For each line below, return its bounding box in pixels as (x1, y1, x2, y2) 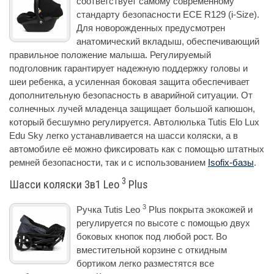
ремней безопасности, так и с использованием (9, 157, 208, 168)
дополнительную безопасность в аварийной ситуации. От (9, 89, 253, 100)
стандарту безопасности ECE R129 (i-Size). (76, 9, 259, 20)
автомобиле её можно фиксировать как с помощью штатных (9, 143, 264, 154)
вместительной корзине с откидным (76, 244, 227, 255)
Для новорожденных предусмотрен (76, 22, 225, 33)
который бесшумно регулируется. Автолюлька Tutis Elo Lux (9, 116, 259, 127)
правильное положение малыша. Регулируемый (9, 49, 211, 60)
